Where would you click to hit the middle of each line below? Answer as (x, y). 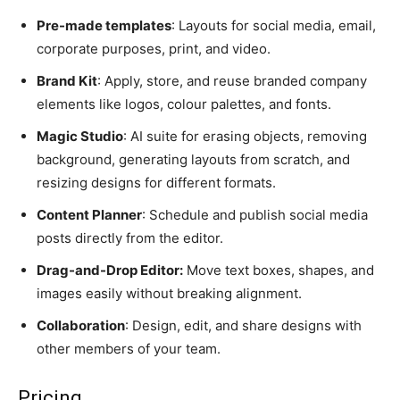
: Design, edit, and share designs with (243, 326)
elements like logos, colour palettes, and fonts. (184, 104)
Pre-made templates (104, 26)
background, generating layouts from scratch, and (193, 160)
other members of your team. (129, 349)
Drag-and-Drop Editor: (110, 271)
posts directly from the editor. (130, 238)
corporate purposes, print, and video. (154, 49)
